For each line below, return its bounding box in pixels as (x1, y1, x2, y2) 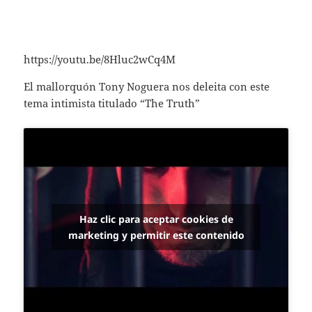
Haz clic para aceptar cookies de (79, 212, 233, 226)
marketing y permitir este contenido (68, 228, 244, 242)
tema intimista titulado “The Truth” (24, 95, 201, 110)
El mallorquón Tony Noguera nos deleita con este (24, 79, 270, 93)
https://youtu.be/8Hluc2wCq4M (24, 52, 176, 66)
